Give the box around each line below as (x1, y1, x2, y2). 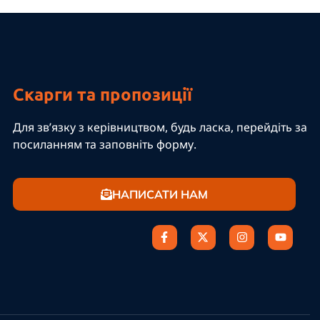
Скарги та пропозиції (13, 83, 193, 106)
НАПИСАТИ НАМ (111, 186, 208, 201)
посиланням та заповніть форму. (13, 136, 200, 153)
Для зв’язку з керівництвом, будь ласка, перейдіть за (13, 119, 308, 136)
